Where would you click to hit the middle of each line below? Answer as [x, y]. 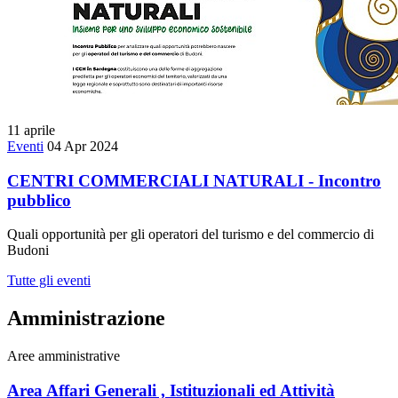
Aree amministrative [64, 356]
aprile [40, 131]
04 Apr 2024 [83, 147]
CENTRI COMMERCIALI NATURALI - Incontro [194, 180]
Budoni [28, 251]
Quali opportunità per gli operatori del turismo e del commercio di [191, 235]
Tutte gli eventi [49, 281]
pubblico [39, 200]
